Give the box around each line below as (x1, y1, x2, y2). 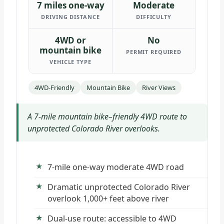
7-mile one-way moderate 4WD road (47, 161, 184, 172)
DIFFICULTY (136, 12, 171, 20)
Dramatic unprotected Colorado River (47, 181, 190, 192)
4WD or (55, 34, 86, 46)
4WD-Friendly (34, 82, 74, 92)
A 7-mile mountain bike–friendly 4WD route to (27, 110, 187, 122)
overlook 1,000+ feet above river (47, 192, 169, 204)
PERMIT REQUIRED (125, 47, 182, 55)
